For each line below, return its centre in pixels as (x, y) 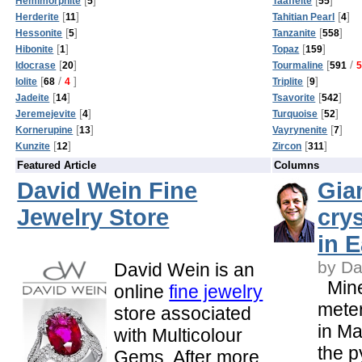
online (142, 291)
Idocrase (36, 65)
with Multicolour (179, 335)
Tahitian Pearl (304, 17)
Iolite (27, 81)
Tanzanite (295, 33)
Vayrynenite (300, 130)
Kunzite (33, 146)
